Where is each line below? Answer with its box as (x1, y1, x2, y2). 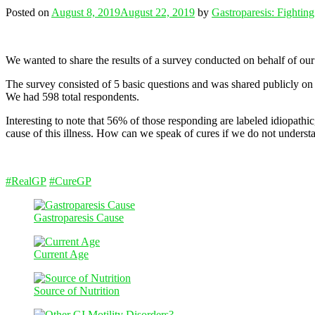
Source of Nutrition (34, 284, 120, 297)
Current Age (34, 247, 89, 260)
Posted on (6, 6, 51, 18)
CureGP (55, 174, 91, 187)
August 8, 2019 (51, 6, 120, 18)
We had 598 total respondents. (6, 90, 139, 103)
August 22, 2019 (120, 6, 195, 18)
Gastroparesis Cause (34, 211, 124, 224)
